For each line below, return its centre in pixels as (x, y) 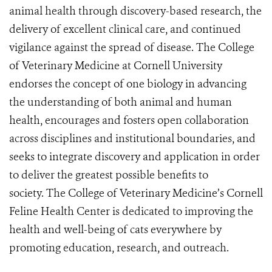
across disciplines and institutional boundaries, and (132, 138)
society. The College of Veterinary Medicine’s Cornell (136, 193)
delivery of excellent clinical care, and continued (125, 29)
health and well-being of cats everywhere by (115, 229)
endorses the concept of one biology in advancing (128, 83)
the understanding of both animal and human (121, 102)
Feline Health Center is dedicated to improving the (131, 211)
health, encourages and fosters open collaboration (129, 120)
